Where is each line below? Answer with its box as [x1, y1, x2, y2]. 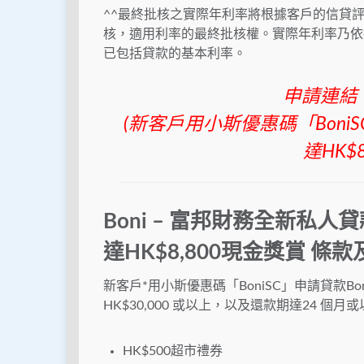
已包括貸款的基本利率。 [103, 47, 246, 61]
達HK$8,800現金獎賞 [103, 242, 310, 264]
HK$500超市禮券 [123, 344, 223, 358]
